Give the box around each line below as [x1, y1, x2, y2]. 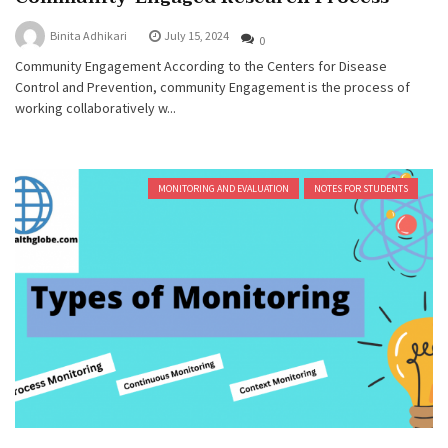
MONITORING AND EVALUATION [158, 181, 289, 195]
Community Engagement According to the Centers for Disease [15, 56, 387, 75]
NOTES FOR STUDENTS [314, 181, 408, 195]
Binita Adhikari [50, 27, 127, 43]
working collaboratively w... [15, 98, 176, 117]
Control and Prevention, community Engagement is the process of [15, 77, 410, 96]
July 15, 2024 [164, 27, 229, 43]
